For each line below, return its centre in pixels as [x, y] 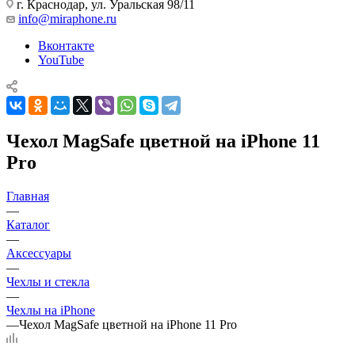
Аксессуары [39, 253]
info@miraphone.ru [67, 18]
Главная [28, 196]
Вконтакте [66, 45]
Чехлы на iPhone [51, 310]
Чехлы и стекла [48, 281]
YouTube [61, 59]
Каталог [28, 224]
